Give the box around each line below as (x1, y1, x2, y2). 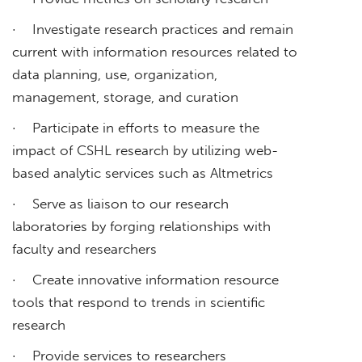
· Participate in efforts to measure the (12, 119, 259, 136)
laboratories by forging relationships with (12, 217, 271, 234)
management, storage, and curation (12, 88, 238, 105)
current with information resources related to (12, 43, 297, 60)
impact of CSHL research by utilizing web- (12, 141, 278, 158)
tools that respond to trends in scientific (12, 293, 265, 310)
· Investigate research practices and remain (12, 20, 293, 37)
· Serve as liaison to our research (12, 195, 229, 212)
